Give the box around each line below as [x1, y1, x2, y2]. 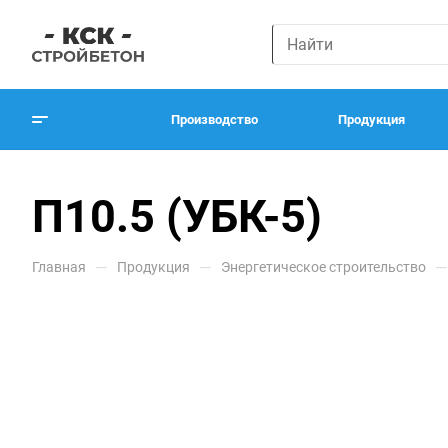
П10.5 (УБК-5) [32, 190, 322, 243]
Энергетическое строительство [221, 259, 426, 275]
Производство [171, 111, 258, 127]
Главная [32, 259, 86, 275]
